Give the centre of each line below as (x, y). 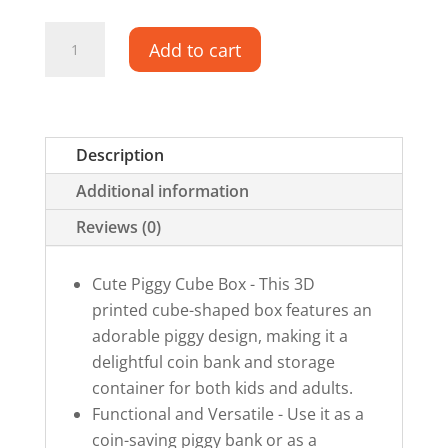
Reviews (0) (118, 227)
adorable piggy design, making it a (219, 336)
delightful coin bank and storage (213, 362)
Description (119, 155)
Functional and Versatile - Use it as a (227, 414)
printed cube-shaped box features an (231, 310)
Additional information (162, 191)
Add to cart (194, 49)
